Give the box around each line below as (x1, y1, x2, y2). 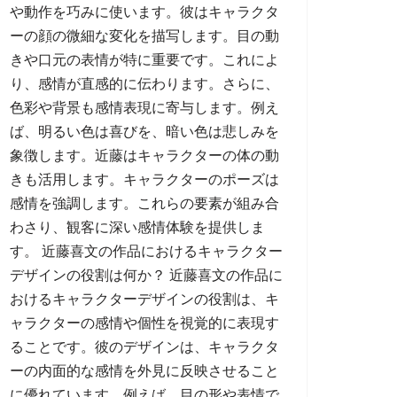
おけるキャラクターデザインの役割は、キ (10, 292, 279, 307)
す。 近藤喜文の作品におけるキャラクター (10, 244, 283, 259)
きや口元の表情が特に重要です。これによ (10, 52, 279, 67)
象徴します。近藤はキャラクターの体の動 (10, 148, 279, 163)
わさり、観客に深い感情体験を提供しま (10, 220, 265, 235)
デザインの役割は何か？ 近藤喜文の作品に (10, 268, 283, 283)
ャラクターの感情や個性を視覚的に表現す (10, 315, 279, 331)
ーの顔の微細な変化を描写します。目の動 (10, 28, 279, 43)
